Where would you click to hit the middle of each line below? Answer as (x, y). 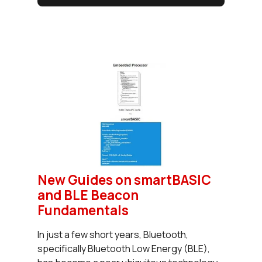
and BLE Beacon (88, 195)
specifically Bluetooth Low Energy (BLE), (124, 249)
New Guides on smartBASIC (124, 180)
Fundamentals (83, 211)
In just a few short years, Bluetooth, (113, 235)
